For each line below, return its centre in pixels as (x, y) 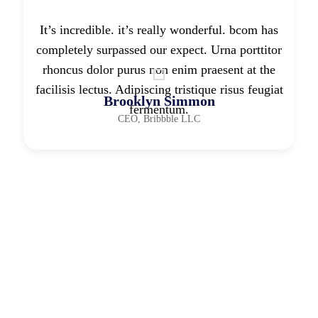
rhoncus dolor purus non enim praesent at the (159, 69)
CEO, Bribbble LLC (159, 119)
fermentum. (159, 109)
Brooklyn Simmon (159, 100)
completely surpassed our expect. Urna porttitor (159, 49)
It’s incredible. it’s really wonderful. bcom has (159, 29)
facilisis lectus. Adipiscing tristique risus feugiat (159, 89)
